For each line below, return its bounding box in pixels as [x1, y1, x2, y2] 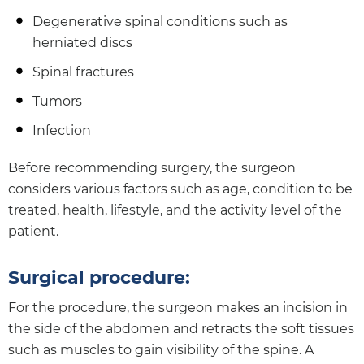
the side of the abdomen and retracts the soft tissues [8, 320, 354, 336]
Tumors [32, 93, 82, 109]
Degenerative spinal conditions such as [32, 13, 288, 29]
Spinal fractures [32, 63, 134, 80]
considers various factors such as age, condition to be [8, 180, 353, 197]
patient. [8, 223, 58, 239]
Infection [32, 122, 91, 138]
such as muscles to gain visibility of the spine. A [8, 341, 314, 357]
